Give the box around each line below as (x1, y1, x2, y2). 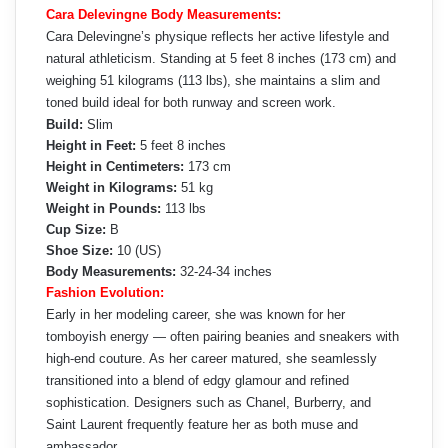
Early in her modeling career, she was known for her (46, 306, 345, 322)
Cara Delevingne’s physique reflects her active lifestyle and (46, 28, 389, 44)
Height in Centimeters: (46, 158, 184, 174)
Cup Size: (46, 221, 106, 237)
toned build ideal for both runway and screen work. (46, 94, 336, 110)
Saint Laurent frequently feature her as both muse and (46, 416, 358, 432)
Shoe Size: (46, 242, 113, 258)
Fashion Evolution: (46, 284, 164, 300)
